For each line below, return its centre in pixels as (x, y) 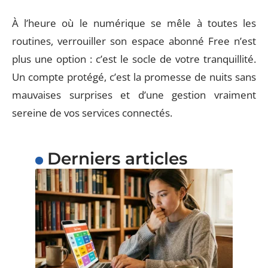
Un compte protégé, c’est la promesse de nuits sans (134, 77)
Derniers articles (117, 158)
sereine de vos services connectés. (92, 112)
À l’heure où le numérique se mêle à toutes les (134, 23)
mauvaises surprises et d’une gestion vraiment (134, 95)
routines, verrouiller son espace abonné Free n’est (134, 41)
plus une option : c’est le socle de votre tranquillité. (134, 59)
